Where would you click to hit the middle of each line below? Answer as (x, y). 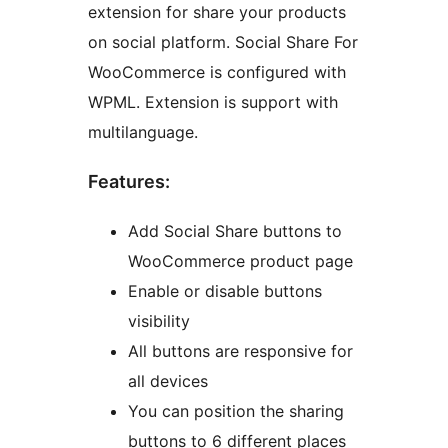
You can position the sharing (236, 411)
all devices (168, 381)
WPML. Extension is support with (213, 102)
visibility (159, 321)
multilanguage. (143, 132)
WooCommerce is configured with (217, 72)
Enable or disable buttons (225, 291)
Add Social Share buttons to (235, 231)
